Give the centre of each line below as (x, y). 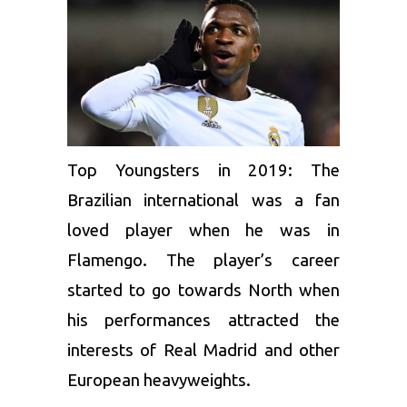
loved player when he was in (203, 231)
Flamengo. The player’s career (203, 261)
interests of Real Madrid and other (203, 351)
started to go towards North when (203, 291)
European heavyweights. (159, 381)
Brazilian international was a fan (203, 201)
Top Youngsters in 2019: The (203, 171)
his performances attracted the (203, 321)
